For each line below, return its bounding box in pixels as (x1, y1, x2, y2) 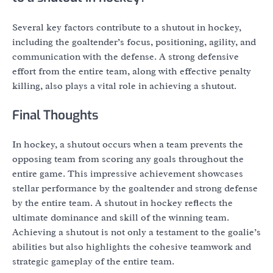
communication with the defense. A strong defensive (12, 50, 239, 63)
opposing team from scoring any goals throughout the (12, 153, 244, 166)
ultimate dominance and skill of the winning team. (12, 211, 229, 224)
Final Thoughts (12, 106, 98, 124)
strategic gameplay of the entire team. (12, 255, 174, 268)
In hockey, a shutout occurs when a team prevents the (12, 138, 243, 151)
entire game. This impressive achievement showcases (12, 168, 243, 180)
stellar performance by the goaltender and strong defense (12, 182, 258, 195)
